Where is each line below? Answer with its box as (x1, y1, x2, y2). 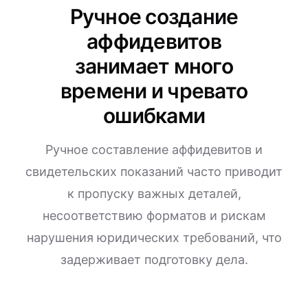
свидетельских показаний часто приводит (25, 164, 283, 179)
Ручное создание (69, 4, 239, 29)
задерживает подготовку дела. (60, 252, 248, 267)
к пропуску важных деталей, (67, 186, 241, 201)
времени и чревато (60, 78, 248, 103)
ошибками (103, 103, 205, 128)
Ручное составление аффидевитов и (45, 142, 263, 157)
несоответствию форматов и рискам (42, 208, 266, 223)
